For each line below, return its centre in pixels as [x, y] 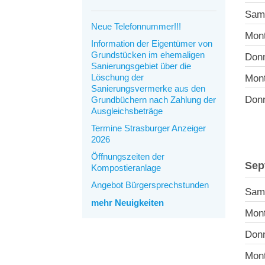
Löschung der [117, 77]
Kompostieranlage [126, 167]
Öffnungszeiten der [127, 156]
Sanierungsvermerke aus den [148, 88]
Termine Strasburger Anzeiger [148, 128]
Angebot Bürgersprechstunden [150, 185]
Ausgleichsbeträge [127, 111]
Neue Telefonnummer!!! [136, 26]
